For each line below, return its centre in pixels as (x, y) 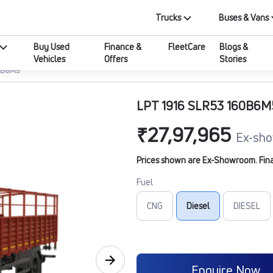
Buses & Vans (243, 17)
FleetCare (187, 47)
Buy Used (52, 47)
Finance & (122, 47)
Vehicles (50, 59)
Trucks (168, 17)
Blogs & (234, 47)
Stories (233, 59)
